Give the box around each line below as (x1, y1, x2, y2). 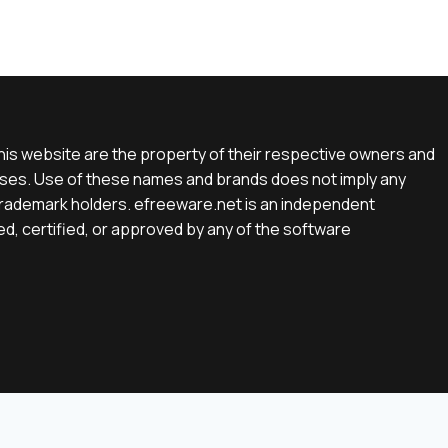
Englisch (179, 404, 241, 427)
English (117, 404, 170, 427)
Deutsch (291, 404, 355, 427)
